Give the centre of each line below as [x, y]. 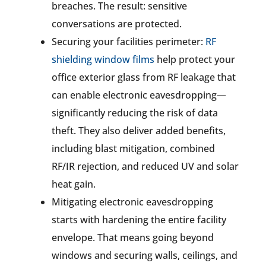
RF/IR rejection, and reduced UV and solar [145, 166]
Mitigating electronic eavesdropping [132, 202]
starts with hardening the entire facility [139, 219]
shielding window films [103, 59]
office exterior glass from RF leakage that [143, 77]
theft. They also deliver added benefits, [138, 130]
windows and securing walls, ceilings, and [144, 255]
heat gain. [73, 184]
